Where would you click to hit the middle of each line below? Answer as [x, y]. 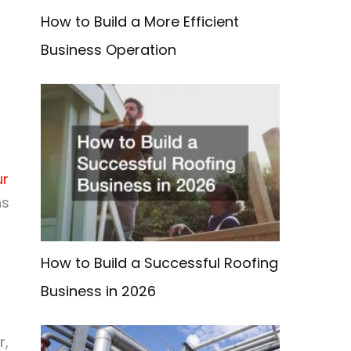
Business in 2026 [99, 291]
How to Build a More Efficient [140, 22]
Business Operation [109, 50]
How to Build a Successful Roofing [160, 263]
